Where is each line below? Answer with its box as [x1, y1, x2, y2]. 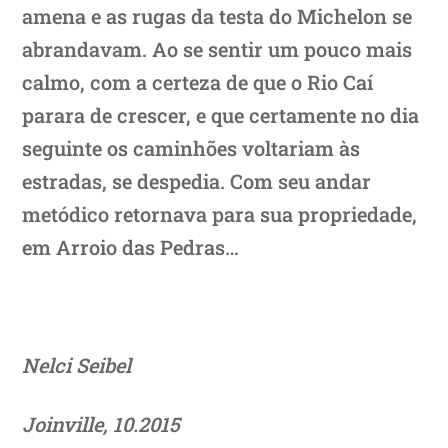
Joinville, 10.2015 [22, 410, 181, 437]
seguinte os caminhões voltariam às [22, 134, 361, 161]
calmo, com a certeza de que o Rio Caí [22, 68, 374, 95]
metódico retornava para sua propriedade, [22, 200, 418, 227]
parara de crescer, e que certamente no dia [22, 101, 420, 128]
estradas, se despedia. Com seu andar [22, 167, 372, 194]
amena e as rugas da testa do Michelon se [22, 2, 413, 29]
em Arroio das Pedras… [22, 233, 240, 260]
